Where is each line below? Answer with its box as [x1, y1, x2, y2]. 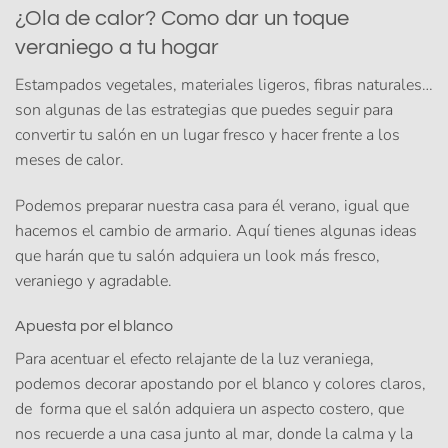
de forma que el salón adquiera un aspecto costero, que [15, 398, 404, 421]
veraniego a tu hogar [15, 35, 219, 59]
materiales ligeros [181, 73, 306, 96]
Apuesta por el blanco [15, 318, 173, 335]
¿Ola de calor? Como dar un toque [15, 6, 349, 30]
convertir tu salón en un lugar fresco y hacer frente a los [15, 123, 400, 146]
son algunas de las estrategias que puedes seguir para [15, 98, 393, 121]
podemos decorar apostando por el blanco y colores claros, [15, 373, 426, 396]
